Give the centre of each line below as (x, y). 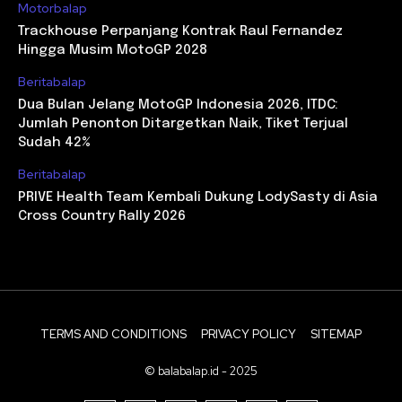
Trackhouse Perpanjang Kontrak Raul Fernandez (180, 32)
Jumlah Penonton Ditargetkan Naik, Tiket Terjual (183, 124)
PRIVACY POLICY (249, 335)
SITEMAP (336, 335)
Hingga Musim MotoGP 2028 (113, 51)
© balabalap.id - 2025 (201, 371)
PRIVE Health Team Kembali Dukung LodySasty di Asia (198, 198)
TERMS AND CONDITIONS (114, 335)
